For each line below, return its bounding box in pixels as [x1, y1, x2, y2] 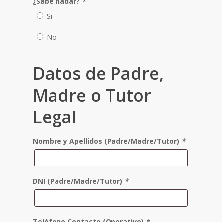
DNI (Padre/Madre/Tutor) [33, 176, 124, 186]
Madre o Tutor [33, 84, 151, 107]
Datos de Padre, [33, 62, 164, 85]
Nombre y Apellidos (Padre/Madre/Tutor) [33, 136, 181, 146]
